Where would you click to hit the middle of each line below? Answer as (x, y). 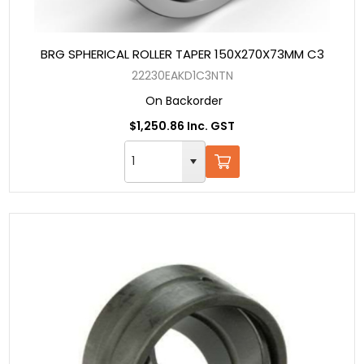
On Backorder (184, 101)
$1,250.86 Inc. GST (182, 126)
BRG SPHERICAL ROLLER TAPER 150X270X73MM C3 (182, 54)
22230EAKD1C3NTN (182, 76)
